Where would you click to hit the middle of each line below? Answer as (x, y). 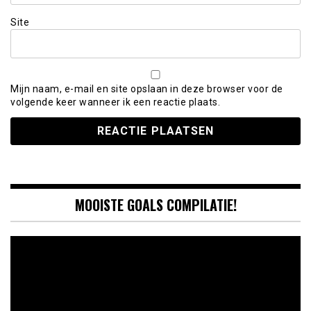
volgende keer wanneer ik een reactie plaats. (115, 102)
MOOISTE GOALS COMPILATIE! (155, 204)
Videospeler (35, 243)
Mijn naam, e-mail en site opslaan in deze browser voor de (147, 89)
